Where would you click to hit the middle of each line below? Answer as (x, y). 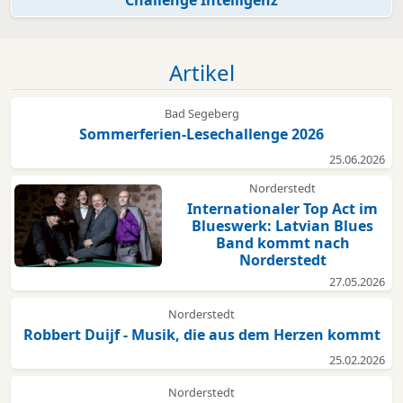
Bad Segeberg (201, 113)
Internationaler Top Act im (282, 208)
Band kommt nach (282, 242)
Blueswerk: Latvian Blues (282, 225)
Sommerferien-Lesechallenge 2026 (201, 134)
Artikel (201, 72)
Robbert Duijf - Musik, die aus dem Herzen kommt (201, 334)
